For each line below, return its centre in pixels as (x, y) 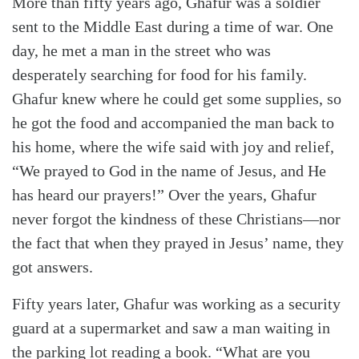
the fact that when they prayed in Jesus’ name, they (178, 243)
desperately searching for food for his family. (159, 75)
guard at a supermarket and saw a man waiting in (171, 328)
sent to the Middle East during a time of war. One (173, 27)
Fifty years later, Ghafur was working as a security (176, 304)
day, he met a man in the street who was (141, 51)
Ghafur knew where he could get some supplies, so (177, 99)
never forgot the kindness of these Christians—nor (176, 219)
